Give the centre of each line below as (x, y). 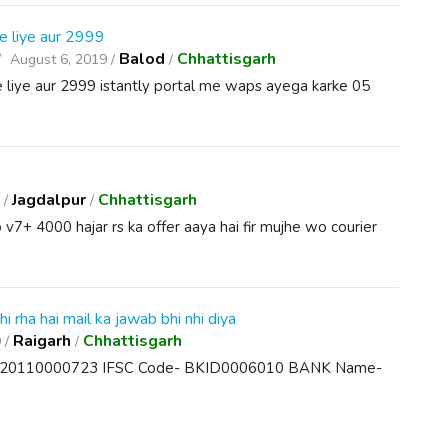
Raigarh (42, 341)
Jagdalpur (49, 200)
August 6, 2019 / (63, 59)
